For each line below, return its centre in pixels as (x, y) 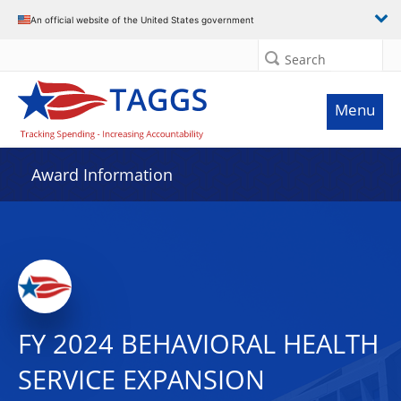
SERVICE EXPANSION (141, 380)
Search (305, 60)
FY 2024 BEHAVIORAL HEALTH (198, 344)
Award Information (102, 175)
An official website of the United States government (142, 19)
